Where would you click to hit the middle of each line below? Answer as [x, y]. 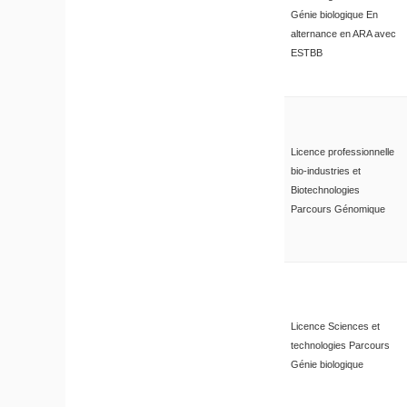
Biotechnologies [325, 189]
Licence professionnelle [342, 151]
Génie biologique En [334, 14]
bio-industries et [325, 170]
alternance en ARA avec [343, 33]
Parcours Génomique [338, 208]
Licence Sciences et [335, 326]
